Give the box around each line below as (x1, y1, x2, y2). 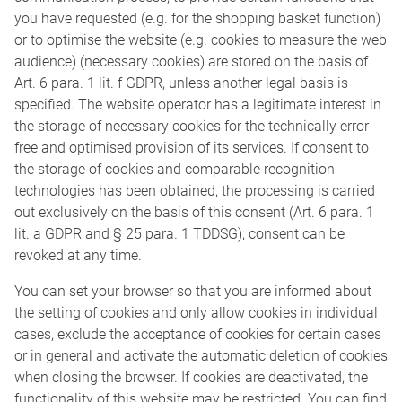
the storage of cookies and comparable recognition (14, 161, 335, 179)
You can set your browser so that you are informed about (14, 283, 371, 301)
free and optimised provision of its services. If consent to (14, 139, 369, 157)
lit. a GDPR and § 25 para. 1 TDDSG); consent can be (14, 225, 345, 243)
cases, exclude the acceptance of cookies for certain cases (14, 326, 381, 344)
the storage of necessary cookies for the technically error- (14, 118, 373, 135)
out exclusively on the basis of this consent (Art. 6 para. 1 (14, 204, 374, 222)
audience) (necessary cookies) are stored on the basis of (14, 53, 368, 71)
